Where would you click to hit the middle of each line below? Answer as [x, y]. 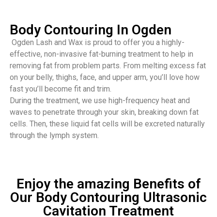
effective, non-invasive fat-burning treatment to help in [101, 54]
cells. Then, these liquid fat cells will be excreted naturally [107, 124]
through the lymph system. [54, 135]
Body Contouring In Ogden [91, 30]
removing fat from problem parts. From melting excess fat [108, 66]
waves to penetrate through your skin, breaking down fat [104, 112]
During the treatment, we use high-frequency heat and [100, 101]
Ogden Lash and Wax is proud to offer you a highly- [97, 42]
